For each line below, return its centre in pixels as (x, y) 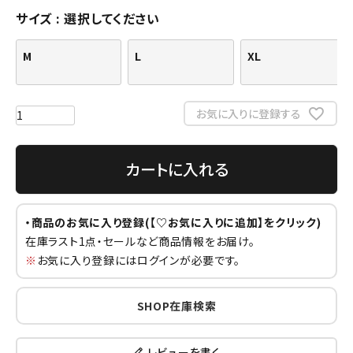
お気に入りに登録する (248, 113)
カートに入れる (176, 169)
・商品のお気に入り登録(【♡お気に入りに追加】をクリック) (173, 222)
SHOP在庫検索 (176, 305)
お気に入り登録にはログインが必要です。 (139, 260)
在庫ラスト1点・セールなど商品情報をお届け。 (140, 241)
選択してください (112, 19)
